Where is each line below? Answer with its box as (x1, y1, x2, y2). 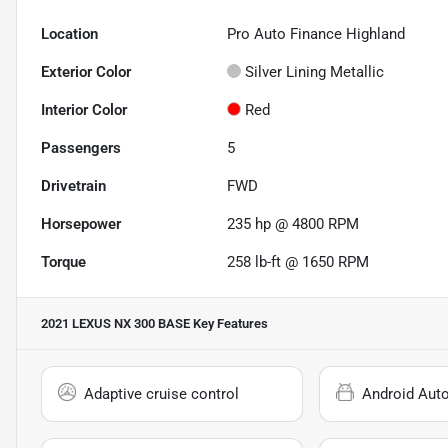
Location (41, 25, 98, 44)
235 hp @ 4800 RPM (227, 215, 360, 234)
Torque (41, 253, 86, 272)
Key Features (190, 316, 268, 332)
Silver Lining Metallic (245, 63, 385, 82)
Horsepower (41, 215, 121, 234)
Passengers (41, 139, 121, 158)
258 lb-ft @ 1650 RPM (227, 253, 370, 272)
